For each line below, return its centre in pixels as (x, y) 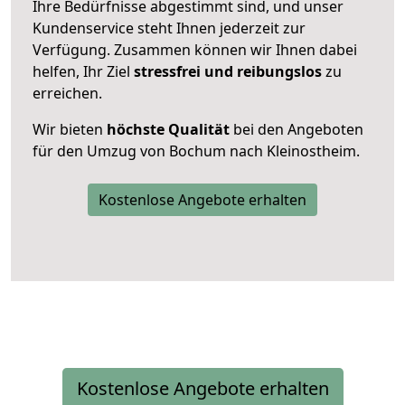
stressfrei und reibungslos (228, 71)
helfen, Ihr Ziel (83, 71)
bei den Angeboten (297, 129)
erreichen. (67, 93)
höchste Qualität (168, 129)
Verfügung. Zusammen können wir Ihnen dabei (195, 49)
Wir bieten (70, 129)
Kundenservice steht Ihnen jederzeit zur (169, 28)
